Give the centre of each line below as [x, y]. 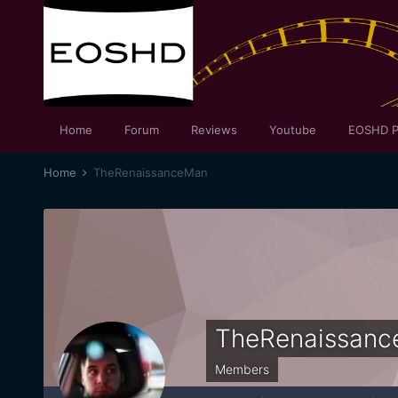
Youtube [292, 130]
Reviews [214, 130]
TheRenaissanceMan [150, 172]
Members [242, 369]
